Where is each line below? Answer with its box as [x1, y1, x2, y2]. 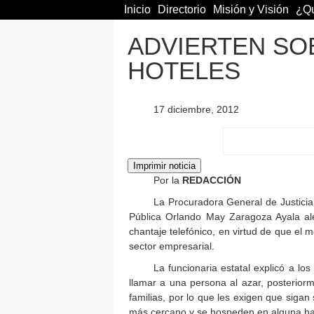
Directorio [158, 4, 206, 15]
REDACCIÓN [179, 174, 241, 186]
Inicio [124, 4, 151, 15]
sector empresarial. [129, 240, 214, 252]
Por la [153, 174, 179, 186]
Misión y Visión [213, 4, 289, 15]
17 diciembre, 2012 [153, 103, 239, 115]
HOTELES [128, 57, 240, 84]
